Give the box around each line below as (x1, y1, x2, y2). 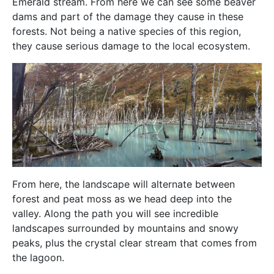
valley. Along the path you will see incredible (12, 207, 218, 220)
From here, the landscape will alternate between (12, 178, 235, 191)
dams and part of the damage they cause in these (12, 10, 243, 23)
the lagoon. (12, 251, 64, 264)
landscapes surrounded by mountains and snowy (12, 222, 239, 235)
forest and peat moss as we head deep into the (12, 193, 232, 206)
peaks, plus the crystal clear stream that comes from (12, 237, 257, 250)
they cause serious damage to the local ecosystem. (12, 40, 250, 53)
